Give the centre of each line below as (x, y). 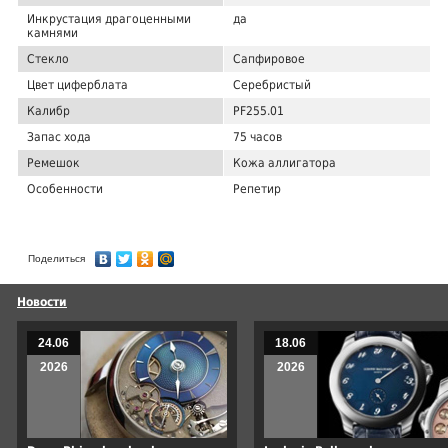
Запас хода (59, 136)
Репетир (257, 188)
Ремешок (53, 162)
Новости (42, 302)
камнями (52, 32)
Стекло (48, 58)
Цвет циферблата (77, 84)
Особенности (65, 188)
